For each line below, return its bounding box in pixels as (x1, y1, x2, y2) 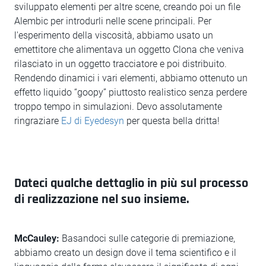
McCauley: (14, 233, 59, 244)
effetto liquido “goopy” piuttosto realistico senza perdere (14, 87, 247, 98)
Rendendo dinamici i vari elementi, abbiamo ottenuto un (14, 72, 248, 84)
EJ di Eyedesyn (61, 115, 126, 126)
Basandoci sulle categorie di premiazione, (59, 233, 235, 244)
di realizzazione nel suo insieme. (14, 191, 189, 208)
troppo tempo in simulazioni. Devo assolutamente (14, 101, 222, 112)
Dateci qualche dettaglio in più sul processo (14, 175, 248, 192)
